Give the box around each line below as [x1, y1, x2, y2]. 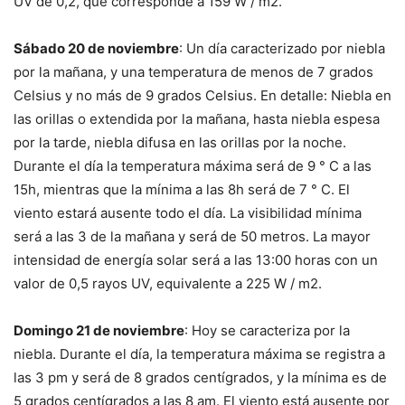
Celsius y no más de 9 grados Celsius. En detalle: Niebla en [14, 86, 391, 104]
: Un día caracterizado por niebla [179, 39, 385, 57]
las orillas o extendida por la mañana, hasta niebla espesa [14, 109, 380, 127]
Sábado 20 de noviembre [14, 39, 179, 57]
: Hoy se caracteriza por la [184, 321, 350, 339]
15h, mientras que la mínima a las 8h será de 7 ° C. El [14, 180, 350, 198]
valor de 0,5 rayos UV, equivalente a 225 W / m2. [14, 274, 322, 292]
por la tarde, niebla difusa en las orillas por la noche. [14, 133, 346, 151]
